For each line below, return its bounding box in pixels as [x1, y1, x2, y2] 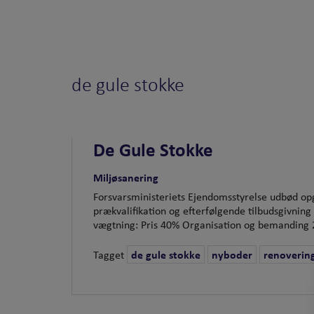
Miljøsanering [93, 170, 158, 186]
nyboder [212, 247, 252, 263]
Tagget [93, 247, 127, 263]
